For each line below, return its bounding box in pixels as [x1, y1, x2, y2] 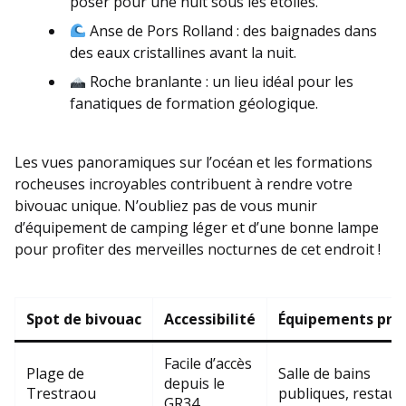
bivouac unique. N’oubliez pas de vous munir [14, 195, 317, 216]
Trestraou [26, 382, 96, 403]
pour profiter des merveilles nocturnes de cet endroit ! [14, 238, 381, 259]
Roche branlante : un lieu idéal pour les [86, 71, 354, 92]
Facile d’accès [164, 353, 252, 373]
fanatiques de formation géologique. [70, 92, 318, 113]
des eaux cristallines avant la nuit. [70, 42, 296, 63]
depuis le [164, 372, 225, 393]
